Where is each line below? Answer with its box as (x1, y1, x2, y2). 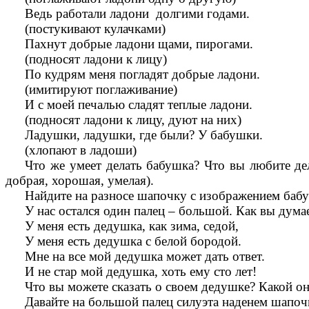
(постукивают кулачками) (25, 21, 166, 37)
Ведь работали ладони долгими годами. (25, 6, 250, 21)
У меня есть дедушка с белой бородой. (25, 234, 242, 249)
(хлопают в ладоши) (25, 143, 137, 158)
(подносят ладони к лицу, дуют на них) (25, 112, 242, 128)
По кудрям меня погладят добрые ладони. (25, 67, 261, 82)
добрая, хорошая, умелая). (6, 173, 154, 188)
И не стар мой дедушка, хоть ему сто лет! (25, 264, 257, 279)
